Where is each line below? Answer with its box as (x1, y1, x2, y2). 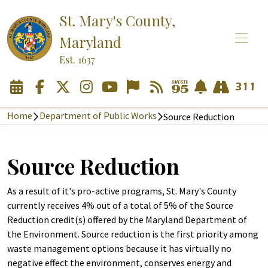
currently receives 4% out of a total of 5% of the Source (7, 199, 233, 211)
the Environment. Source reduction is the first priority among (7, 228, 258, 240)
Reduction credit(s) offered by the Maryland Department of (7, 214, 247, 226)
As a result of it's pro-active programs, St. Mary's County (7, 185, 236, 197)
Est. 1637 (59, 53, 95, 66)
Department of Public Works (39, 109, 157, 121)
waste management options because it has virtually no (7, 242, 232, 254)
